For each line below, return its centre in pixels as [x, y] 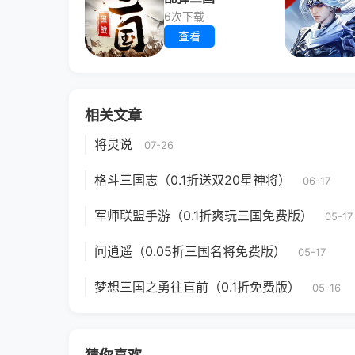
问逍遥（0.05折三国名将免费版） [190, 251]
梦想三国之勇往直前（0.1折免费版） [197, 287]
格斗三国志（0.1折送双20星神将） [193, 180]
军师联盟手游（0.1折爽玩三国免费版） [204, 216]
